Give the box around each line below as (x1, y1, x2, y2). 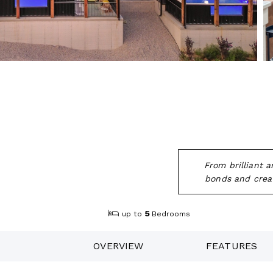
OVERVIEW (93, 239, 144, 252)
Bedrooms (152, 210, 191, 219)
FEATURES (206, 239, 258, 252)
